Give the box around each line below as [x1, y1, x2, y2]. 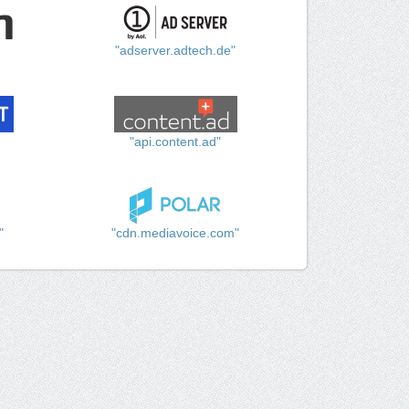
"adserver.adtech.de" [115, 43, 236, 58]
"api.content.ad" [130, 134, 222, 150]
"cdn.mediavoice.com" [111, 225, 240, 241]
